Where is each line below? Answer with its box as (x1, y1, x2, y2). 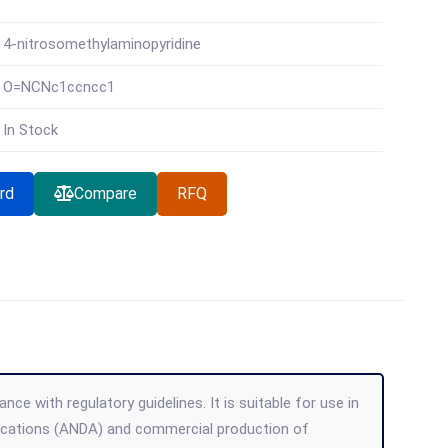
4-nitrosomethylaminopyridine (3, 35, 202, 53)
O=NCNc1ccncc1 (3, 78, 116, 96)
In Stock (3, 121, 59, 139)
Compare (74, 184, 138, 203)
